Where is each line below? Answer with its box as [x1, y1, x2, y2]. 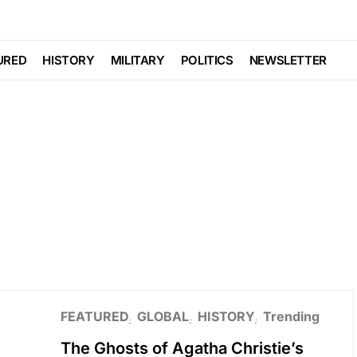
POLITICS [180, 53, 233, 68]
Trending [262, 308, 320, 324]
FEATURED [60, 308, 128, 324]
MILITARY [110, 53, 165, 68]
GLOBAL [136, 308, 189, 324]
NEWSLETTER [249, 53, 327, 68]
